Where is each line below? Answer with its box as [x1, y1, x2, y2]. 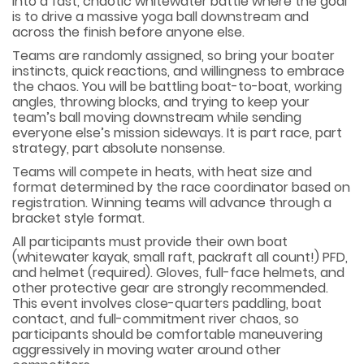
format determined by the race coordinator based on [12, 178, 350, 197]
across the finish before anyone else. [12, 23, 245, 41]
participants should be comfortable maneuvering [12, 325, 323, 344]
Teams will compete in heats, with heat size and [12, 162, 312, 181]
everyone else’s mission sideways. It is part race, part [12, 123, 342, 142]
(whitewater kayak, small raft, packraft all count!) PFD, [12, 248, 348, 266]
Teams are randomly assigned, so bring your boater [12, 46, 335, 65]
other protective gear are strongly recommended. [12, 279, 328, 297]
